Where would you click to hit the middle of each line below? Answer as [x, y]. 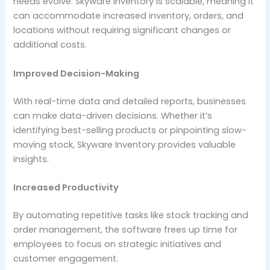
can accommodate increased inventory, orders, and [129, 16]
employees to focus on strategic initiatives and [118, 244]
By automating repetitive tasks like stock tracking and [131, 215]
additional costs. [50, 45]
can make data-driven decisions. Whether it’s [113, 115]
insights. [31, 159]
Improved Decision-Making [77, 73]
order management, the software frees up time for [126, 229]
